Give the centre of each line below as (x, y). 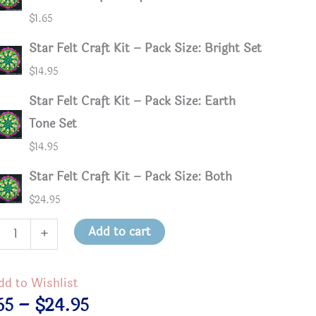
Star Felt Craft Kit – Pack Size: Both (131, 177)
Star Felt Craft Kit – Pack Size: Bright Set (146, 48)
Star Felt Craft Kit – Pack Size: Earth (133, 101)
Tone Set (53, 124)
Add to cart (120, 232)
